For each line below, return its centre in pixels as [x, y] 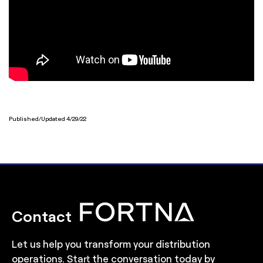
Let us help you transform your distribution [111, 244]
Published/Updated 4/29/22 [48, 119]
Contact [43, 216]
